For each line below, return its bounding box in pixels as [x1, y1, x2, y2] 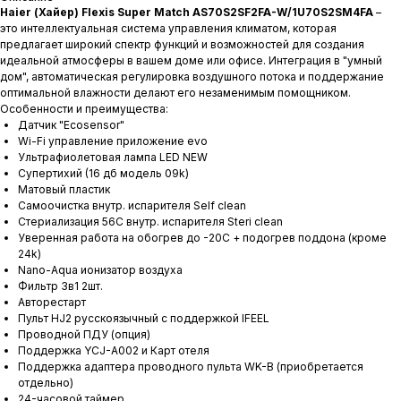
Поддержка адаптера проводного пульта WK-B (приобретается [18, 360, 363, 374]
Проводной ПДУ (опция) [18, 328, 150, 342]
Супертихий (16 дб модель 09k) [18, 166, 189, 181]
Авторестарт [18, 295, 86, 310]
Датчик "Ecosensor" [18, 118, 124, 132]
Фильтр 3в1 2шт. [18, 279, 103, 294]
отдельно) [18, 376, 73, 390]
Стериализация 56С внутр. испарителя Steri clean [18, 215, 283, 229]
